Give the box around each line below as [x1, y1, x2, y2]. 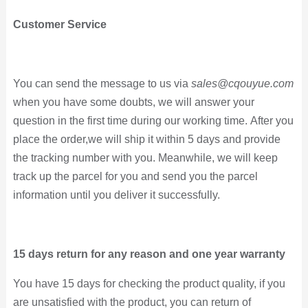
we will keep [214, 152, 278, 164]
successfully [157, 189, 217, 201]
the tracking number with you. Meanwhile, [12, 152, 214, 164]
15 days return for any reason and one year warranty [12, 248, 285, 261]
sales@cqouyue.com [190, 78, 294, 90]
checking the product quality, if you [118, 278, 285, 290]
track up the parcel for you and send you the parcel [12, 170, 258, 183]
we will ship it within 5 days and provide [87, 133, 280, 146]
